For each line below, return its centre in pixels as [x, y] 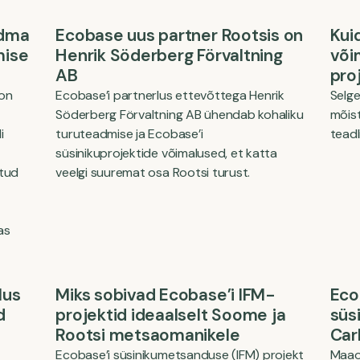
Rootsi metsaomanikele [148, 335]
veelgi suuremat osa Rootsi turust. [153, 172]
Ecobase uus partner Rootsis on [180, 35]
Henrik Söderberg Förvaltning [169, 55]
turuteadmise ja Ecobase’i [129, 134]
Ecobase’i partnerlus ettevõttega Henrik [170, 95]
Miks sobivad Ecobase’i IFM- [166, 295]
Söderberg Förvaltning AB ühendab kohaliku [180, 115]
